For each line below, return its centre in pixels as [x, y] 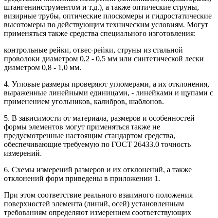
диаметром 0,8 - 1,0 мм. [43, 67]
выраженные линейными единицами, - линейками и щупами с [109, 92]
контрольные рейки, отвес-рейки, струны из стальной [93, 50]
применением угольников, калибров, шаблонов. [84, 101]
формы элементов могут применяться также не [82, 127]
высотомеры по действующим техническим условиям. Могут [106, 24]
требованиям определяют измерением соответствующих [98, 212]
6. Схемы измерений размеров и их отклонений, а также [98, 169]
